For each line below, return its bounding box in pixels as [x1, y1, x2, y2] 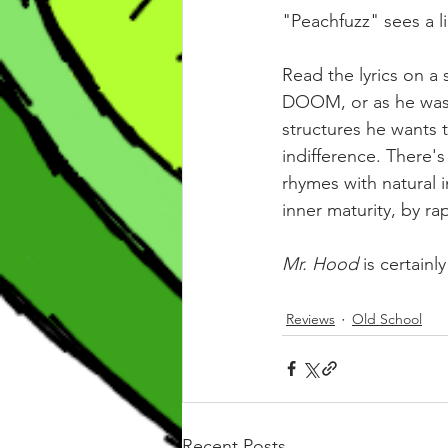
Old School [352, 310, 422, 329]
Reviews [286, 310, 335, 329]
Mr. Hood [282, 252, 363, 275]
